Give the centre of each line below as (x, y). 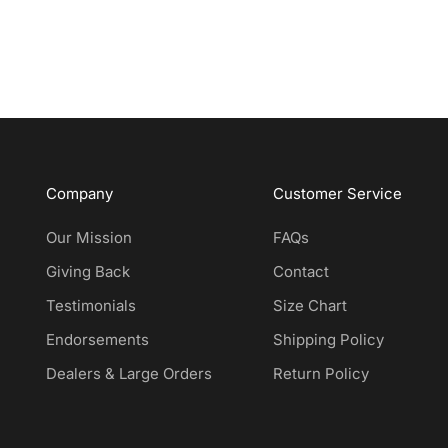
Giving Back (87, 272)
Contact (301, 272)
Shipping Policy (329, 340)
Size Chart (310, 306)
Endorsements (97, 340)
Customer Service (338, 194)
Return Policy (321, 374)
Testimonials (90, 306)
